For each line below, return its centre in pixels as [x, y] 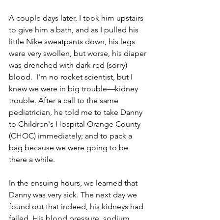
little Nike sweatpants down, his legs [73, 41]
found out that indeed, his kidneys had [77, 206]
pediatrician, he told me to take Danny [77, 112]
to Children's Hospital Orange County [76, 124]
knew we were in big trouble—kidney [74, 89]
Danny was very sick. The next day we [74, 195]
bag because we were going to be [69, 148]
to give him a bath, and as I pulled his [75, 30]
